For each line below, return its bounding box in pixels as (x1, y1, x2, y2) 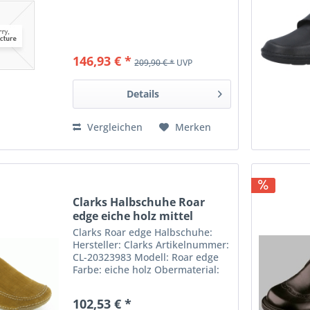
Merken (175, 120, 212, 134)
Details (127, 87, 160, 101)
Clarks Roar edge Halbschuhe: (73, 225, 213, 239)
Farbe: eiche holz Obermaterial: (73, 262, 220, 276)
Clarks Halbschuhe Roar (73, 194, 206, 210)
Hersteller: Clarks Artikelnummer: (73, 237, 230, 251)
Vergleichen (84, 120, 143, 134)
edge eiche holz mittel (73, 208, 194, 224)
